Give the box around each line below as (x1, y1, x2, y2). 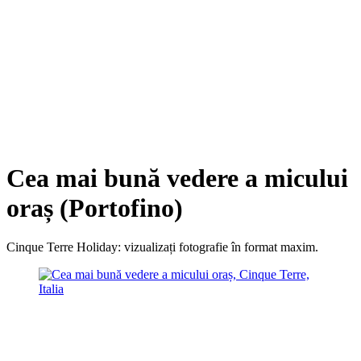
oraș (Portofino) (6, 193, 183, 223)
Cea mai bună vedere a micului (6, 164, 348, 193)
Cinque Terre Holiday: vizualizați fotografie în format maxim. (6, 240, 318, 255)
